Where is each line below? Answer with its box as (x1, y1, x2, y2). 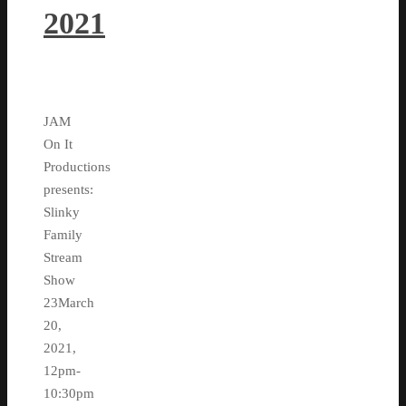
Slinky (43, 204, 80, 219)
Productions (43, 159, 111, 174)
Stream (43, 249, 82, 265)
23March (43, 295, 94, 310)
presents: (43, 181, 93, 197)
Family (43, 227, 82, 242)
